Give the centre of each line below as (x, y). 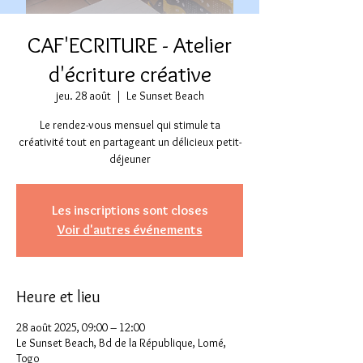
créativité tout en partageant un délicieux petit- (130, 142)
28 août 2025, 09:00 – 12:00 (81, 327)
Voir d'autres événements (130, 230)
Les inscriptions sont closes (130, 210)
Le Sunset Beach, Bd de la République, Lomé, (121, 343)
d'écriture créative (130, 74)
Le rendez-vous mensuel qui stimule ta (130, 125)
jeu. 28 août (83, 96)
